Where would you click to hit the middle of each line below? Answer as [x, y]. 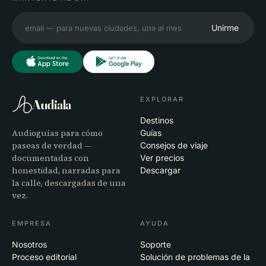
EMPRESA [32, 223]
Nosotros [29, 244]
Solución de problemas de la [195, 256]
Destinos [157, 120]
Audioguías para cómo [57, 133]
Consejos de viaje [174, 145]
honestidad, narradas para [66, 170]
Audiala [52, 104]
